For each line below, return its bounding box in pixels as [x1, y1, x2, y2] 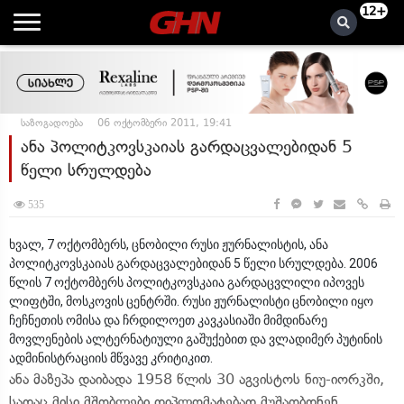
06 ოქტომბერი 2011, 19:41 [97, 116, 232, 129]
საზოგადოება [21, 116, 83, 129]
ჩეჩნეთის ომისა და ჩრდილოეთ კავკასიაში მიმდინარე [9, 313, 327, 327]
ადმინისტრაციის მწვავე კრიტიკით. [9, 351, 213, 365]
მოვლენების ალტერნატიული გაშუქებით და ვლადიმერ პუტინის [9, 332, 382, 346]
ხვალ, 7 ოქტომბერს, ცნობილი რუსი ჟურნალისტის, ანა [9, 237, 328, 252]
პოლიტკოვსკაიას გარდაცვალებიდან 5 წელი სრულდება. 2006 [9, 256, 378, 271]
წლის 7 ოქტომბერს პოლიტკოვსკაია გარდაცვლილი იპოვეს [9, 275, 364, 289]
